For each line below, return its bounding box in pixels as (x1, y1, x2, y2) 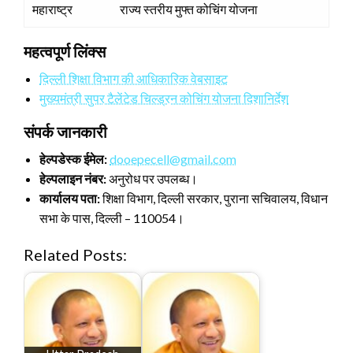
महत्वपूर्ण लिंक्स (24, 41, 106, 61)
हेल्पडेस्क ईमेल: (39, 150, 107, 166)
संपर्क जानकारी (24, 121, 107, 141)
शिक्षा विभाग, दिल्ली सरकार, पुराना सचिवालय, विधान (100, 190, 328, 206)
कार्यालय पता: (39, 190, 100, 206)
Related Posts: (24, 244, 127, 264)
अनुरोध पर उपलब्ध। (106, 170, 198, 186)
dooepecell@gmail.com (110, 150, 236, 166)
